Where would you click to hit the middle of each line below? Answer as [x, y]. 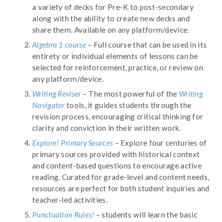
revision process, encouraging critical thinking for [118, 116]
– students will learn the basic [146, 214]
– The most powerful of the [129, 93]
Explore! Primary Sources [73, 142]
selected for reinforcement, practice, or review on [118, 67]
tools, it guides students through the [128, 105]
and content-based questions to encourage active [117, 165]
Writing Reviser [57, 93]
